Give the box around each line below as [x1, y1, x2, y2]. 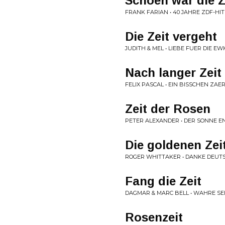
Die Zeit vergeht [125, 30, 217, 43]
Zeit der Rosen [125, 102, 210, 116]
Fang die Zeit [125, 174, 201, 188]
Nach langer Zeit [125, 66, 221, 79]
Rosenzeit [125, 210, 183, 224]
